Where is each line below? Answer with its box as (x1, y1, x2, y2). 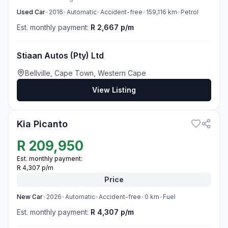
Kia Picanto (17, 119, 68, 129)
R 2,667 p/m (91, 23, 134, 32)
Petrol (181, 8, 198, 16)
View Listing (92, 85, 136, 94)
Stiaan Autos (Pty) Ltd (17, 50, 104, 61)
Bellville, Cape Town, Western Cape (25, 69, 146, 77)
